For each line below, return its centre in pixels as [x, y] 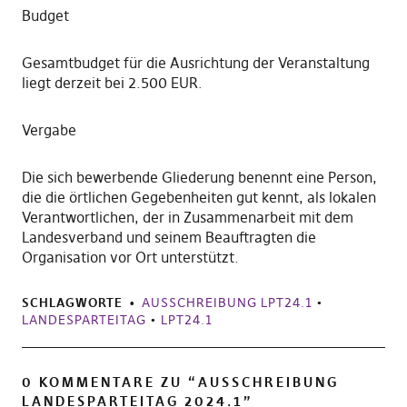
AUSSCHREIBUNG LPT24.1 [227, 303]
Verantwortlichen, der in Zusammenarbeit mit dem [187, 218]
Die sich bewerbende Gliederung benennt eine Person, [199, 178]
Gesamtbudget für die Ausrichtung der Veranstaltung [195, 63]
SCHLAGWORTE [72, 303]
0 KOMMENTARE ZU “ [109, 382]
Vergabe [49, 130]
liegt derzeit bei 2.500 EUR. [112, 83]
